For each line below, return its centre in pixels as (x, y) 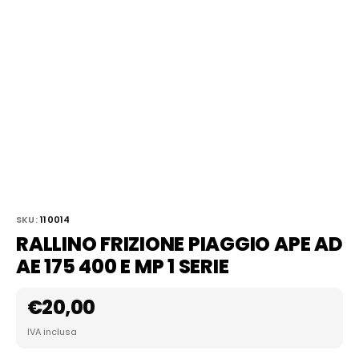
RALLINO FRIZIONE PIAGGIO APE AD (179, 244)
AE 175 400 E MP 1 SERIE (123, 267)
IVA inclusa (52, 332)
